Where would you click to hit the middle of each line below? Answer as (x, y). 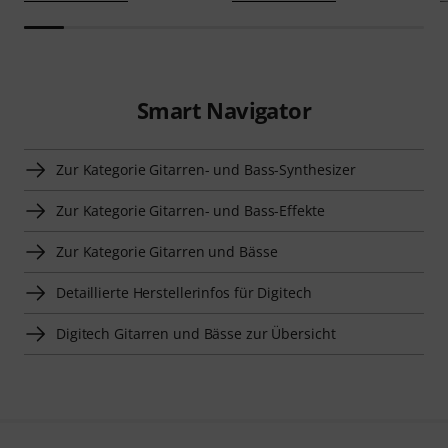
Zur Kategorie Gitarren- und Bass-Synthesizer (206, 169)
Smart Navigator (223, 109)
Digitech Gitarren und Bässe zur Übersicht (196, 333)
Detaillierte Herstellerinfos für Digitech (184, 292)
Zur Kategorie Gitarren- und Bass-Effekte (190, 210)
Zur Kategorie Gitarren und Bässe (167, 251)
